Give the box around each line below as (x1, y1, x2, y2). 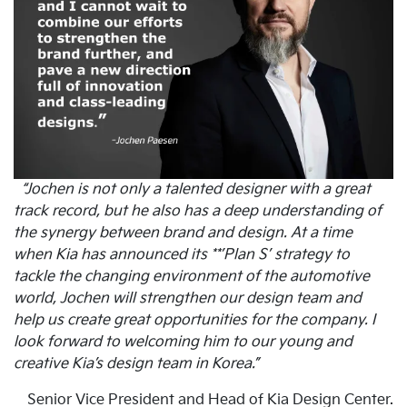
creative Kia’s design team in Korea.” (14, 355, 259, 373)
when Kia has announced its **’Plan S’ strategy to (14, 246, 350, 264)
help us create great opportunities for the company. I (14, 312, 375, 330)
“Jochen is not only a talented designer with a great (21, 181, 371, 199)
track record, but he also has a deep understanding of (14, 203, 382, 221)
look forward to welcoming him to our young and (14, 333, 352, 352)
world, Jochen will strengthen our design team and (14, 290, 362, 308)
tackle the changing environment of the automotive (14, 268, 370, 286)
